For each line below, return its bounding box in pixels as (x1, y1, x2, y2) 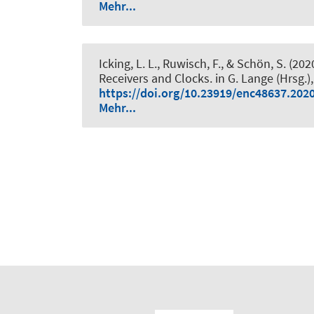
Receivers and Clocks (99, 70, 210, 87)
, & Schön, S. (221, 55, 286, 72)
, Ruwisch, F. (157, 55, 221, 72)
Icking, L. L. (99, 55, 157, 72)
